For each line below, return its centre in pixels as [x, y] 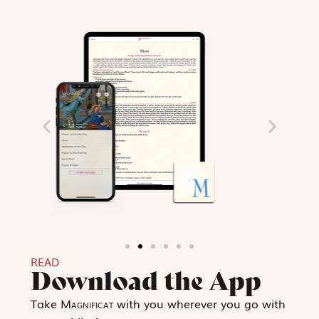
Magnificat [87, 304]
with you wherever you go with [199, 304]
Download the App [146, 281]
